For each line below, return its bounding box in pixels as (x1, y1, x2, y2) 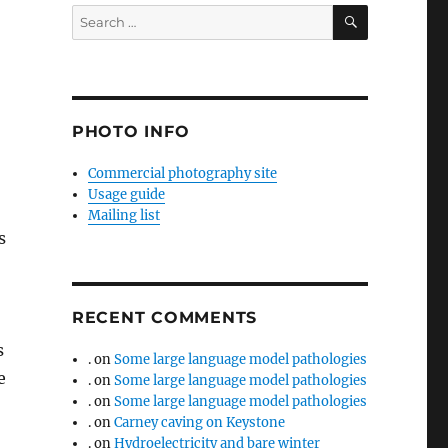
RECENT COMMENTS (71, 307, 258, 327)
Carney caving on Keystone (114, 413, 286, 431)
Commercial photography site (88, 164, 278, 182)
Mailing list (88, 206, 161, 224)
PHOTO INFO (71, 121, 190, 141)
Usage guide (88, 185, 166, 203)
